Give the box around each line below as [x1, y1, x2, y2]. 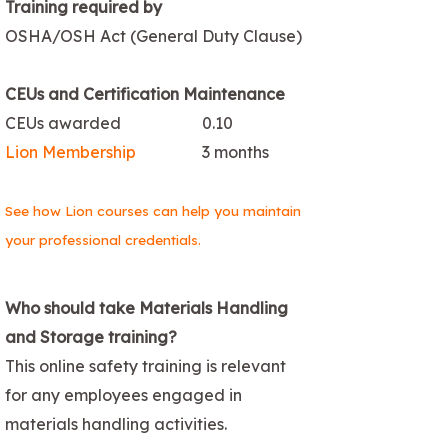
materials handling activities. [5, 413, 231, 434]
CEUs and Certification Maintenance [5, 83, 285, 104]
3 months [202, 141, 269, 162]
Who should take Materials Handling [5, 297, 288, 318]
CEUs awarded [5, 112, 121, 133]
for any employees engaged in [5, 384, 242, 405]
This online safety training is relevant [5, 355, 286, 376]
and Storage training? [5, 326, 177, 347]
